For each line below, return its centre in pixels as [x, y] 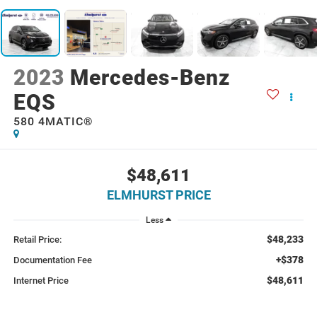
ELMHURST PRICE [158, 195]
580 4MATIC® [53, 122]
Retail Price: [37, 239]
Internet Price [41, 280]
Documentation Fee [52, 260]
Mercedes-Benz [150, 78]
